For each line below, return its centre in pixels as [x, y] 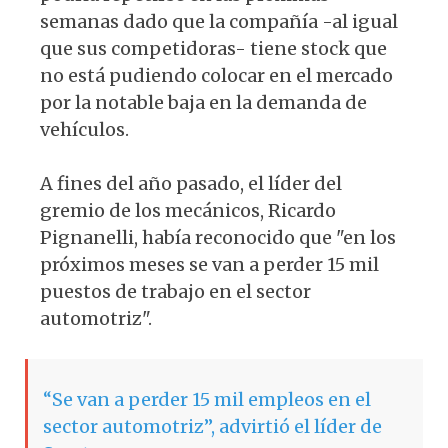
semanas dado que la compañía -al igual [219, 22]
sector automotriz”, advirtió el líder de [212, 427]
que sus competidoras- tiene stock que [213, 49]
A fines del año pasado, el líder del [191, 184]
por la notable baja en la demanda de [203, 103]
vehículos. [84, 130]
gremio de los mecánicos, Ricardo [188, 211]
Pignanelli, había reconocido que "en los [218, 238]
